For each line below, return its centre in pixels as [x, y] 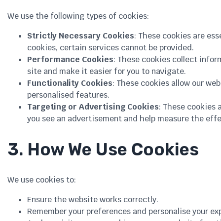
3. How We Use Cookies [103, 149]
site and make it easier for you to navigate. [107, 71]
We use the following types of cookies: [78, 16]
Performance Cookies [70, 59]
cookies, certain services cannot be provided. [110, 47]
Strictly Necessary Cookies [81, 36]
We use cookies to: [42, 180]
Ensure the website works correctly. [93, 200]
